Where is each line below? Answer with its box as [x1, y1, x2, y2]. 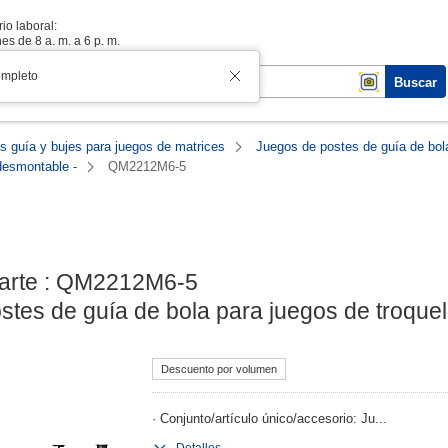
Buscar [394, 75, 437, 90]
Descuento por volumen [161, 363, 277, 375]
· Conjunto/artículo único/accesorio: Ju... [152, 411, 387, 426]
